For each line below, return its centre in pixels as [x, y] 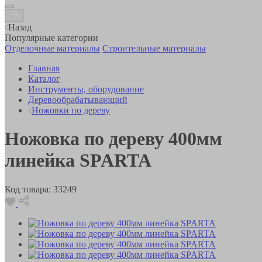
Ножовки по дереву [71, 110]
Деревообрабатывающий [78, 99]
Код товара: [28, 189]
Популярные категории [51, 37]
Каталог [44, 78]
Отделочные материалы [52, 48]
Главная [44, 68]
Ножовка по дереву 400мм [113, 139]
